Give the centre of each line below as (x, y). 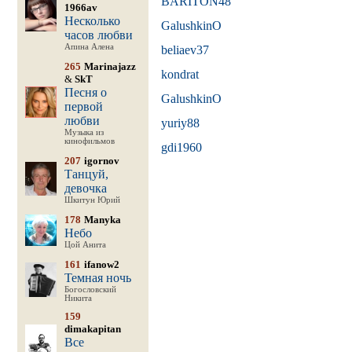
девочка (85, 188)
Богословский (90, 290)
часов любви (98, 35)
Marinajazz (110, 66)
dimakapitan (92, 329)
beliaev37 (185, 50)
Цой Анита (85, 245)
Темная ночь (97, 278)
